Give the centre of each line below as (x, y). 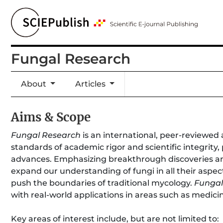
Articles (92, 84)
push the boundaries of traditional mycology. (103, 183)
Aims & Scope (51, 117)
